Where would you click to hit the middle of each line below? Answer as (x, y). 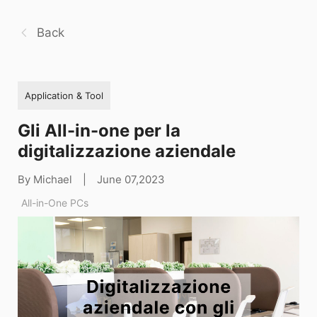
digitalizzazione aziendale (127, 151)
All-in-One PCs (55, 202)
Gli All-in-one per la (99, 130)
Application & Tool (64, 95)
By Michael (45, 179)
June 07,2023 (131, 179)
